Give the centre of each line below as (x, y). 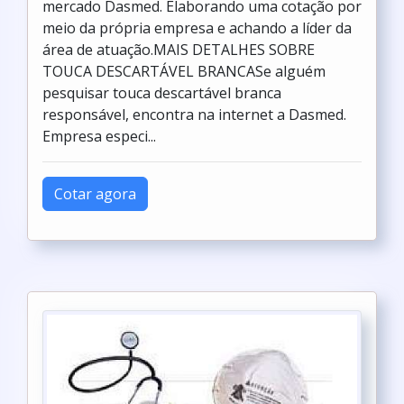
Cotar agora (95, 194)
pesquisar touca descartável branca (162, 93)
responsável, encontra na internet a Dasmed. (194, 115)
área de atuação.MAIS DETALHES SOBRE (179, 50)
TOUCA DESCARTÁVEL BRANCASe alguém (184, 71)
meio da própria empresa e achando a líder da (197, 28)
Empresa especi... (99, 136)
